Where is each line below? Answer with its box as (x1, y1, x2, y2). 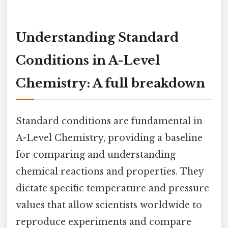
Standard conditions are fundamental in (16, 115, 203, 127)
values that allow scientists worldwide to (16, 199, 202, 211)
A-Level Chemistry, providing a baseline (16, 132, 203, 144)
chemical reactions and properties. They (16, 165, 204, 177)
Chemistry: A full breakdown (16, 75, 205, 91)
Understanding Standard (16, 30, 179, 45)
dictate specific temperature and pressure (16, 182, 209, 194)
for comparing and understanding (16, 149, 176, 160)
